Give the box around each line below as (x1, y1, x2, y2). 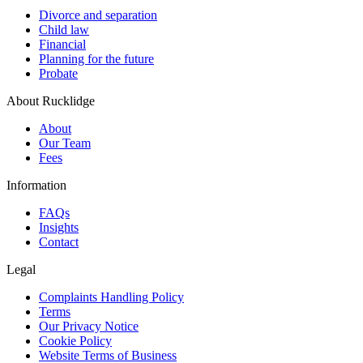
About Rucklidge (6, 93, 95, 108)
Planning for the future (39, 51, 154, 66)
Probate (39, 66, 78, 80)
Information (6, 177, 66, 192)
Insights (39, 220, 79, 234)
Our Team (39, 135, 91, 150)
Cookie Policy (39, 333, 112, 348)
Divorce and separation (39, 7, 157, 22)
